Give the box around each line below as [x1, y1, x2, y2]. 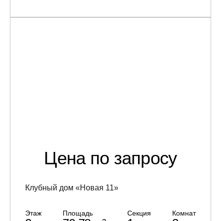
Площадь [63, 209, 93, 217]
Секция [127, 209, 151, 217]
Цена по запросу [44, 147, 177, 168]
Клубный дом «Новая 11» [25, 183, 118, 192]
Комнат [172, 209, 196, 217]
